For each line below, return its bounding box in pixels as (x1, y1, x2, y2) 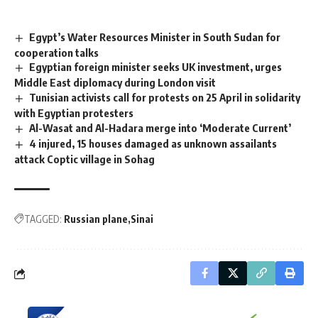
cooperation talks (14, 45, 99, 59)
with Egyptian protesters (14, 106, 133, 120)
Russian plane (64, 213, 128, 226)
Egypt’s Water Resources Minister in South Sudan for (29, 30, 281, 43)
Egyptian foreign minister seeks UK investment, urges (29, 60, 283, 74)
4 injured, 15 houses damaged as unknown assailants (29, 137, 278, 150)
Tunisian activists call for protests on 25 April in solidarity (29, 91, 301, 104)
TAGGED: (24, 213, 62, 226)
